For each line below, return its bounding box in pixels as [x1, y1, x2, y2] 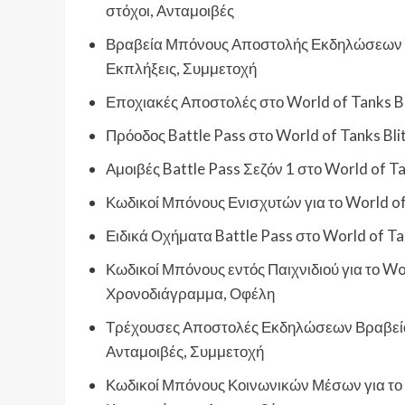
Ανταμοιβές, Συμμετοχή [106, 342, 264, 362]
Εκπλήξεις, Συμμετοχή [106, 59, 257, 79]
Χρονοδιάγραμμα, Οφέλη [106, 284, 275, 304]
